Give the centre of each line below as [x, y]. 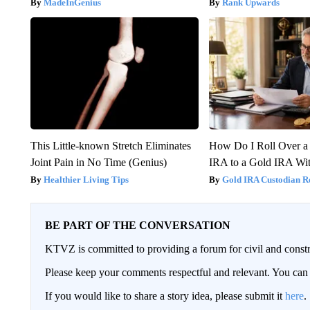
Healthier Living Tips [86, 179]
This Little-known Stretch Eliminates [110, 145]
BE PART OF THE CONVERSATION [137, 225]
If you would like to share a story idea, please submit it [165, 295]
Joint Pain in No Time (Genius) [98, 162]
